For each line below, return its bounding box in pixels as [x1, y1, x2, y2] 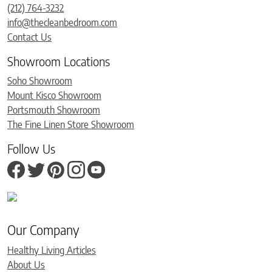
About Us [7, 258, 45, 271]
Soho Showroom [7, 74, 72, 87]
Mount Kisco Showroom [7, 89, 101, 101]
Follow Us [7, 140, 55, 156]
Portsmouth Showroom [7, 103, 100, 116]
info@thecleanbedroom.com [7, 16, 117, 29]
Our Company [7, 221, 79, 238]
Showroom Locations [7, 53, 110, 69]
